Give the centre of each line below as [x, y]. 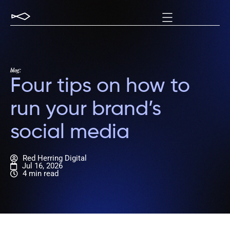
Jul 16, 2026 [42, 166]
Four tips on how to [100, 86]
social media [70, 132]
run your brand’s [86, 109]
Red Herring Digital [54, 158]
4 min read [40, 174]
